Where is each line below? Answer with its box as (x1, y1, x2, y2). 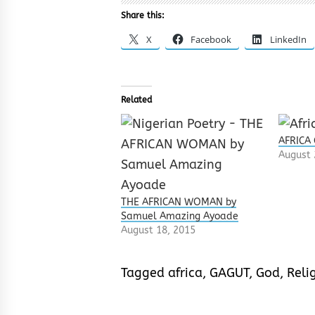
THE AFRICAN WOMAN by (121, 195, 236, 208)
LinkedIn (270, 32, 307, 46)
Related (121, 94, 152, 105)
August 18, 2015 (121, 224, 195, 236)
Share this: (121, 10, 165, 20)
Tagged (121, 264, 168, 281)
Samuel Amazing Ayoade (121, 210, 238, 222)
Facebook (191, 32, 231, 46)
